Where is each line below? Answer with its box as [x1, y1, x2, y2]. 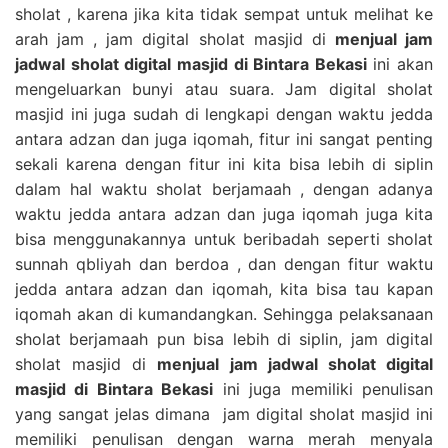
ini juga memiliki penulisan [213, 378, 434, 399]
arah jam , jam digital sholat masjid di [15, 28, 335, 49]
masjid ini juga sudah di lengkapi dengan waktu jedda [15, 103, 433, 124]
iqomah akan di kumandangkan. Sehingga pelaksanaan [15, 303, 433, 324]
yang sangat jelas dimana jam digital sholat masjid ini [15, 403, 433, 424]
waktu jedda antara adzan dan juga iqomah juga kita [15, 203, 433, 224]
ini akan [366, 53, 433, 74]
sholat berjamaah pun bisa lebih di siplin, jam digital [15, 328, 433, 349]
